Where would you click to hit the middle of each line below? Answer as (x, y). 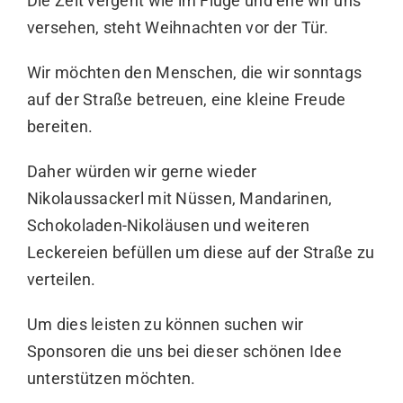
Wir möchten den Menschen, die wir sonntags (194, 72)
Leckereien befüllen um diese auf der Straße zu (201, 252)
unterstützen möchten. (111, 378)
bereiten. (60, 126)
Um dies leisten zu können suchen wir (165, 324)
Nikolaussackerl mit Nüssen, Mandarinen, (179, 198)
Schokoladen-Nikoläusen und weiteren (168, 225)
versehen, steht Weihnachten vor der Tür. (178, 27)
